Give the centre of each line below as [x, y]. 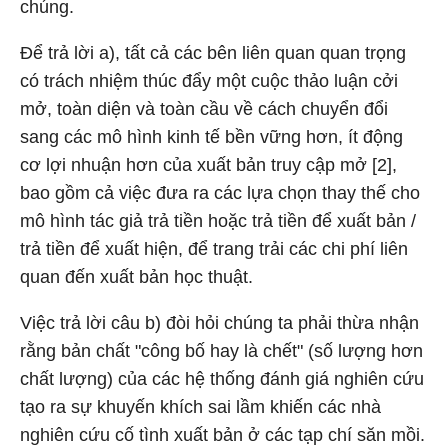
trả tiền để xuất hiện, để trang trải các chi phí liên [214, 249]
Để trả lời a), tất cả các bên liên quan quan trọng [213, 53]
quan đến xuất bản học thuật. [136, 277]
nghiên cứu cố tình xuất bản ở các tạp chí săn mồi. [222, 435]
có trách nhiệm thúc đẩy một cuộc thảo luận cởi [209, 81]
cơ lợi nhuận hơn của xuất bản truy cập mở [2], [208, 165]
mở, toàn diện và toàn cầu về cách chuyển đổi [204, 109]
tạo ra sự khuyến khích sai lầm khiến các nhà [200, 407]
